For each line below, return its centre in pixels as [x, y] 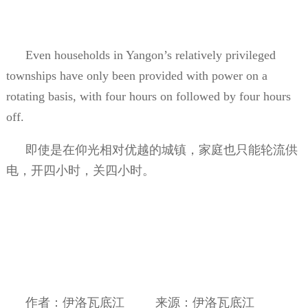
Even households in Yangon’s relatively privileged [150, 55]
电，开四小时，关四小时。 [80, 170]
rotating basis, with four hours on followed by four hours [148, 96]
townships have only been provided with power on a [136, 75]
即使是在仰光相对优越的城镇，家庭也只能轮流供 [161, 150]
